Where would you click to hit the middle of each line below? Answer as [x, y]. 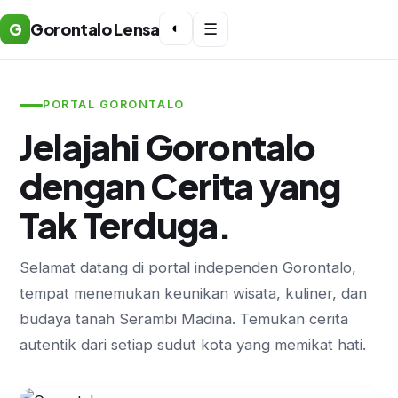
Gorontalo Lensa [95, 29]
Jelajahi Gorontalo [168, 146]
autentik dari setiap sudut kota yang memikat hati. [193, 345]
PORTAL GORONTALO [114, 104]
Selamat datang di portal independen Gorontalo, [188, 267]
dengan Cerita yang [180, 185]
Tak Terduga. [126, 224]
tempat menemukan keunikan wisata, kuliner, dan [193, 293]
